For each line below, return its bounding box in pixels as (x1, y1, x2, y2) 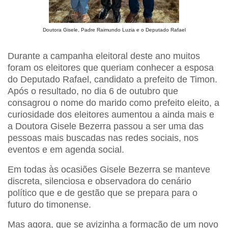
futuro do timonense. (8, 199, 91, 210)
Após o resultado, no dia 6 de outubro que (8, 85, 178, 96)
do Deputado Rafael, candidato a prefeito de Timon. (8, 74, 217, 84)
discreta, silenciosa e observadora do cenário (8, 176, 191, 186)
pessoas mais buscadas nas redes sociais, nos (8, 132, 198, 143)
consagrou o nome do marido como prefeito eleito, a (8, 97, 219, 108)
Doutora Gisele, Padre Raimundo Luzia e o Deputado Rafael (42, 27, 186, 33)
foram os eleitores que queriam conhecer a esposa (8, 62, 214, 73)
